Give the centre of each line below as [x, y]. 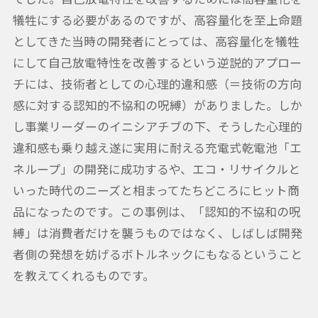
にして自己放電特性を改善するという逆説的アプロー [157, 63]
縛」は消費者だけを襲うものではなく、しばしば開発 [157, 233]
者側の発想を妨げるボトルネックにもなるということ [157, 254]
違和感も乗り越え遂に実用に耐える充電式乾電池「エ [157, 148]
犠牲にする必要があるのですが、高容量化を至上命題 [157, 20]
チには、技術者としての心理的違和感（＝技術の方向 [157, 84]
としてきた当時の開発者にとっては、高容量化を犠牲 [156, 42]
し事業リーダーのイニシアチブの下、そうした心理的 [157, 127]
